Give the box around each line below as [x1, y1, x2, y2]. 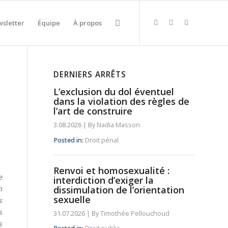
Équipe [38, 18, 60, 27]
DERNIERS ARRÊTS [53, 69, 127, 80]
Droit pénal [85, 135, 119, 145]
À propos [73, 18, 102, 27]
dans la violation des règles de [53, 95, 190, 107]
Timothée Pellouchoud [100, 209, 170, 218]
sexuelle [53, 193, 91, 206]
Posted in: [53, 135, 84, 145]
